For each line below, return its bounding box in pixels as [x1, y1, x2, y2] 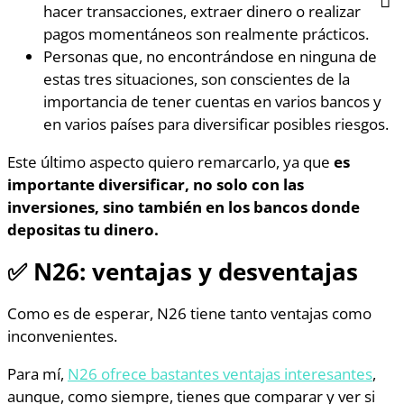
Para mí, [7, 363, 68, 385]
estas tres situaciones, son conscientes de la [43, 67, 350, 89]
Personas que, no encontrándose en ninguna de [43, 44, 377, 67]
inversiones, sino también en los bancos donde [7, 196, 360, 218]
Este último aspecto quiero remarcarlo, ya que [7, 151, 330, 173]
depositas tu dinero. [7, 218, 159, 241]
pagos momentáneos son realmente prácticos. [43, 22, 369, 44]
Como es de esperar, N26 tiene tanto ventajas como [7, 302, 372, 325]
